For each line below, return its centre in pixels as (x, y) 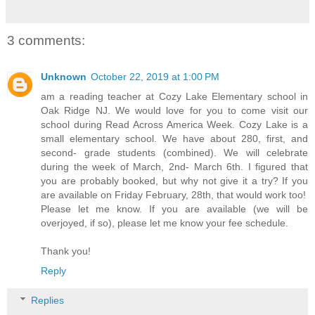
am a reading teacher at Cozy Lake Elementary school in (174, 97)
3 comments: (46, 40)
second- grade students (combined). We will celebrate (174, 153)
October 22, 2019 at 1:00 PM (155, 77)
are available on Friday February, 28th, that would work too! (173, 195)
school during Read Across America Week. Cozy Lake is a (174, 125)
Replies (48, 300)
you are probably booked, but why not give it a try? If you (174, 181)
